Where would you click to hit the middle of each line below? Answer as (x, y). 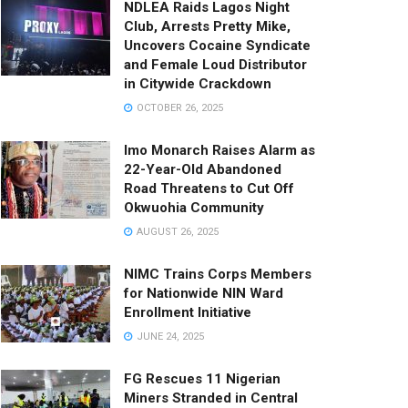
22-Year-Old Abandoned (203, 169)
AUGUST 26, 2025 (176, 231)
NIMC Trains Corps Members (218, 274)
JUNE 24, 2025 (169, 336)
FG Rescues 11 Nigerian (202, 378)
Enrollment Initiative (188, 312)
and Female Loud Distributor (215, 64)
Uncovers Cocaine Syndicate (217, 45)
